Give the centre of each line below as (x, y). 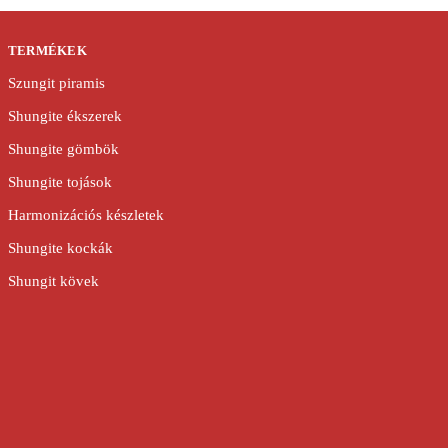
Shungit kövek (53, 281)
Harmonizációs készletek (85, 215)
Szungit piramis (56, 83)
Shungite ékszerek (64, 116)
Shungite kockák (60, 248)
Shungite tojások (59, 182)
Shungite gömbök (63, 149)
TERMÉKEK (47, 50)
